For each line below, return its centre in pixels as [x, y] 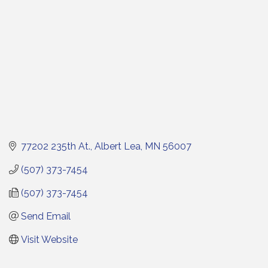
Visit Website [49, 239]
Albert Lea [118, 146]
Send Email [46, 216]
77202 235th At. [56, 146]
